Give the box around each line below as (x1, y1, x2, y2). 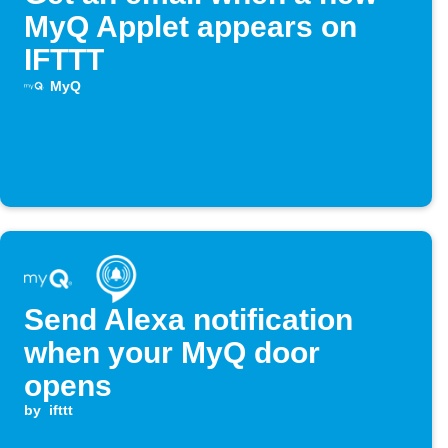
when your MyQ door (24, 336, 320, 370)
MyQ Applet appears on (24, 10, 357, 44)
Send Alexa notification (24, 303, 353, 337)
